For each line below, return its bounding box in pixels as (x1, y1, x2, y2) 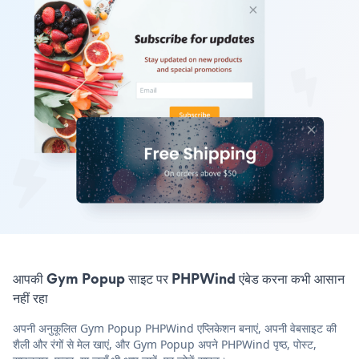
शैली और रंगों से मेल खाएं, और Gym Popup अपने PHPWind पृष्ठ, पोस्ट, (13, 336, 317, 352)
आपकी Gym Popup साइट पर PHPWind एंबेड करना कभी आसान (13, 268, 345, 288)
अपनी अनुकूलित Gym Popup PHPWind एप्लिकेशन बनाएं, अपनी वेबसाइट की (13, 320, 337, 336)
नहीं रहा (13, 287, 48, 308)
